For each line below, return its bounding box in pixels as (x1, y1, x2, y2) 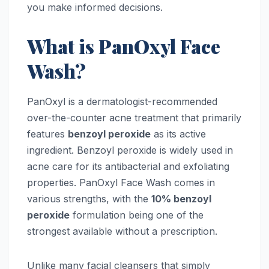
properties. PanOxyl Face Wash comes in (27, 176, 215, 189)
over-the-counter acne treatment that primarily (27, 111, 241, 124)
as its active (151, 127, 206, 140)
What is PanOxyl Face (27, 32, 220, 59)
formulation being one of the (70, 208, 204, 221)
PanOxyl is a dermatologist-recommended (27, 95, 217, 107)
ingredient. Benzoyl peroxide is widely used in (27, 144, 233, 156)
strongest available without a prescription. (27, 225, 217, 237)
